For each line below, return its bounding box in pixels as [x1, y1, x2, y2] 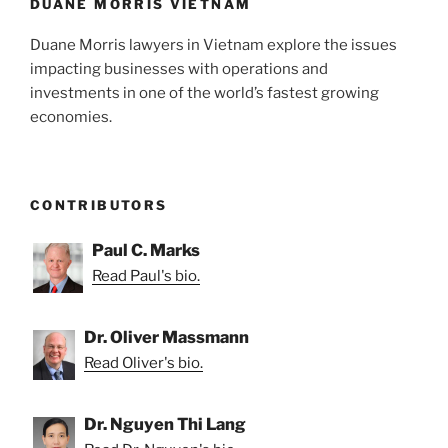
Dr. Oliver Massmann [84, 326, 249, 347]
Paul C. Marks [92, 239, 200, 260]
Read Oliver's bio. [84, 353, 203, 372]
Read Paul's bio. [92, 266, 200, 285]
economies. [30, 107, 112, 126]
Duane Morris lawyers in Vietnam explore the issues [30, 35, 397, 54]
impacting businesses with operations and [30, 59, 328, 78]
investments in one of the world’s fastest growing [30, 83, 379, 102]
